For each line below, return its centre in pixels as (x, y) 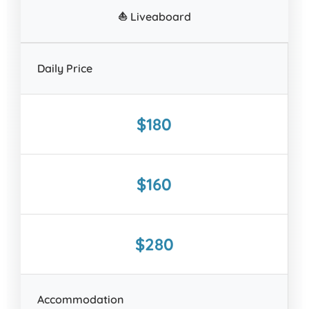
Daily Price (65, 69)
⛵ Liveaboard (154, 17)
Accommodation (80, 300)
